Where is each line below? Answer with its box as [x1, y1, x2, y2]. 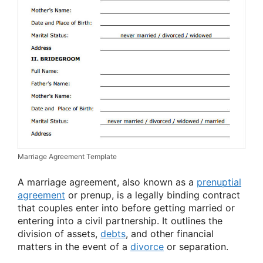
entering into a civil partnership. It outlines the [18, 215, 222, 227]
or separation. [164, 241, 228, 253]
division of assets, [18, 228, 100, 240]
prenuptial [197, 176, 241, 188]
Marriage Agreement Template [18, 152, 117, 161]
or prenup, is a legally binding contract [65, 189, 240, 201]
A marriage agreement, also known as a [18, 176, 197, 188]
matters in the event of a [18, 241, 130, 253]
